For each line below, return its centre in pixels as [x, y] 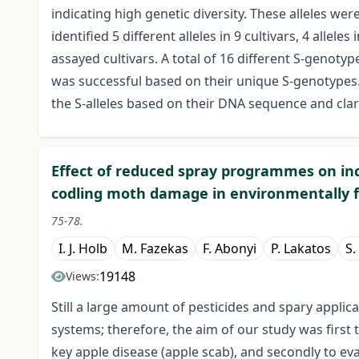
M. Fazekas [155, 249]
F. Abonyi [230, 249]
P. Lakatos [301, 249]
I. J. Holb [83, 249]
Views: [83, 276]
